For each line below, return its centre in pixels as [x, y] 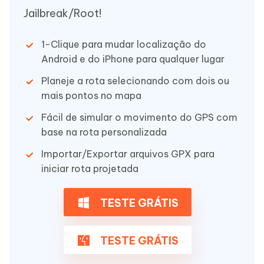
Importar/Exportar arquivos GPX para [128, 154]
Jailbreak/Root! [62, 13]
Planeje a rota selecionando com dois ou [135, 80]
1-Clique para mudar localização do [124, 44]
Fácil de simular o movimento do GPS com [139, 117]
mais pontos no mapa [91, 95]
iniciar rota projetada [90, 168]
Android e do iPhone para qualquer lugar [133, 59]
